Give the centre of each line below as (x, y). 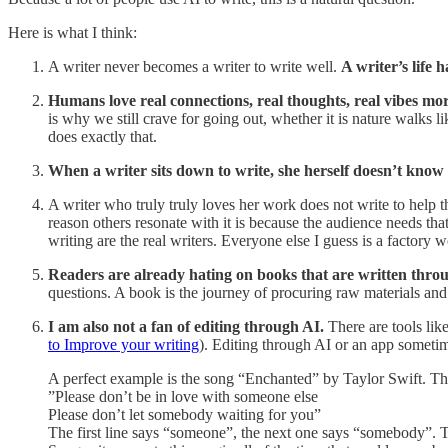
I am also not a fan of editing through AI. (186, 326)
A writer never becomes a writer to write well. (194, 66)
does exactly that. (102, 136)
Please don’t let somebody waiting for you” (184, 414)
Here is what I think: (72, 32)
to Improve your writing (123, 344)
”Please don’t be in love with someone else (183, 396)
